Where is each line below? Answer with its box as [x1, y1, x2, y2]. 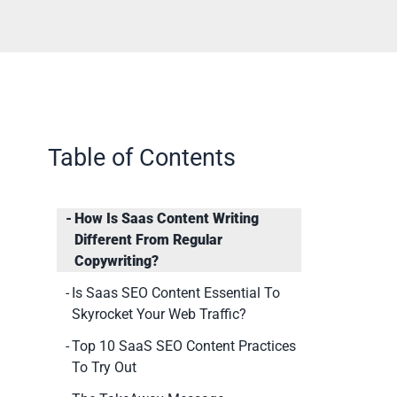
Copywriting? [74, 253, 163, 270]
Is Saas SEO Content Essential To [72, 284, 281, 302]
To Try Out [72, 359, 137, 377]
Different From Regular [74, 231, 223, 249]
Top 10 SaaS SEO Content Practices [72, 338, 297, 355]
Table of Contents [48, 144, 236, 173]
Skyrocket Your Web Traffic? [72, 306, 247, 323]
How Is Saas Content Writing [74, 210, 260, 228]
